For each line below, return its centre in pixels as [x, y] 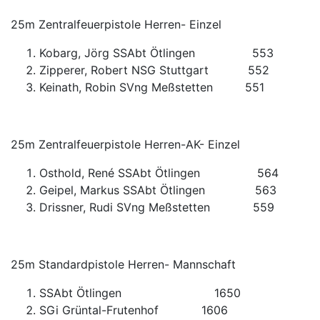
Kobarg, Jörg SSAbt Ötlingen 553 [156, 53]
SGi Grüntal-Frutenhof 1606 [134, 310]
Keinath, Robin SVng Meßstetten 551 [152, 87]
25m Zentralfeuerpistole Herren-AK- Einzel [125, 144]
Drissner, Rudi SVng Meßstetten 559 [157, 207]
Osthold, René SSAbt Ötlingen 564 [159, 173]
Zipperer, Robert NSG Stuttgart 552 [154, 70]
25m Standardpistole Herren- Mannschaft [123, 264]
